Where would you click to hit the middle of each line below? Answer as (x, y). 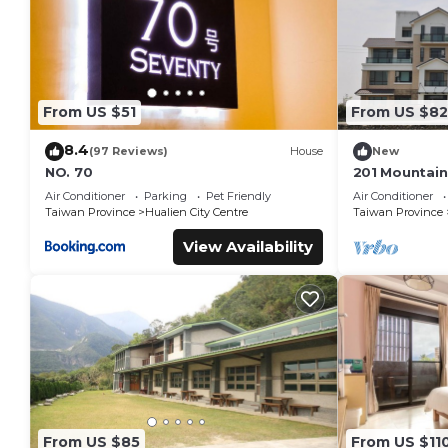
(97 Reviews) (128, 151)
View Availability (247, 246)
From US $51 (89, 112)
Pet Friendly (238, 195)
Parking (165, 195)
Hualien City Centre (196, 211)
